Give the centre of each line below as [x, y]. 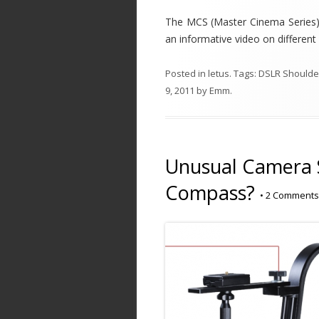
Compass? [210, 193]
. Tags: [244, 73]
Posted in [187, 73]
